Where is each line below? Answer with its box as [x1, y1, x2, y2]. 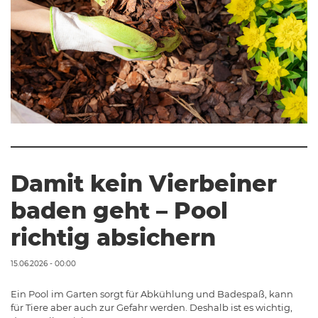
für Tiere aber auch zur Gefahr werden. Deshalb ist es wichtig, [11, 301, 292, 313]
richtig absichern [11, 223, 216, 251]
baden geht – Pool [11, 196, 228, 224]
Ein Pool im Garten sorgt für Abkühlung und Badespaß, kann [11, 287, 293, 300]
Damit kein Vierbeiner [11, 169, 277, 197]
